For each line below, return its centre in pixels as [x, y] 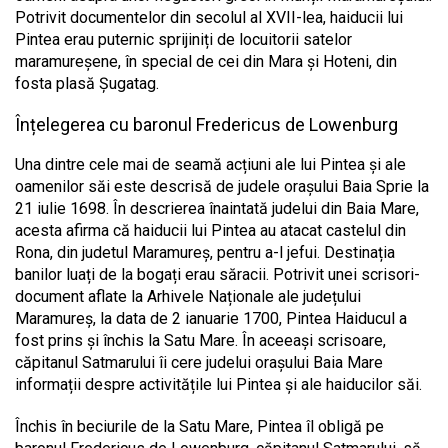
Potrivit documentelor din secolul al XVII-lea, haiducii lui [209, 17]
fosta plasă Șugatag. [87, 83]
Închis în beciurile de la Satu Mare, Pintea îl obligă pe [199, 426]
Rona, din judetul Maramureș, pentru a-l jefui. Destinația [205, 252]
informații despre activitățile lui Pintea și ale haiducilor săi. [218, 384]
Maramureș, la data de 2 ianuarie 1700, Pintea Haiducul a [211, 318]
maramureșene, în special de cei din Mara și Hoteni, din [206, 61]
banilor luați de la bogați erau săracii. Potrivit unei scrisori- [217, 274]
